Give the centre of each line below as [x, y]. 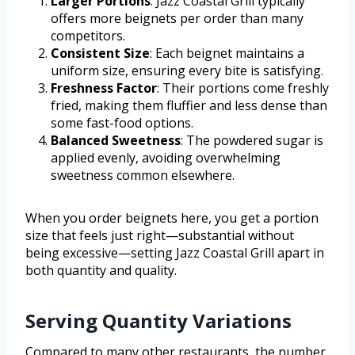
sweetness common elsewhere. [143, 176]
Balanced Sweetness [116, 141]
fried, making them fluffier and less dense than [189, 106]
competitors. [88, 36]
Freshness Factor [104, 88]
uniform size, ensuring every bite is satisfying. [187, 71]
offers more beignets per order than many [177, 19]
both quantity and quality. [101, 271]
